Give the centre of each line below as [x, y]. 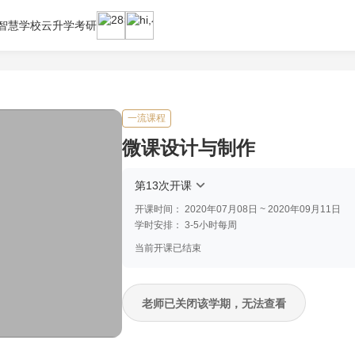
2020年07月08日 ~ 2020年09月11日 [263, 209]
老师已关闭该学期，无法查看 [214, 303]
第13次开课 [163, 185]
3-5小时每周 [211, 225]
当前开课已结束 [168, 248]
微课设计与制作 [189, 148]
